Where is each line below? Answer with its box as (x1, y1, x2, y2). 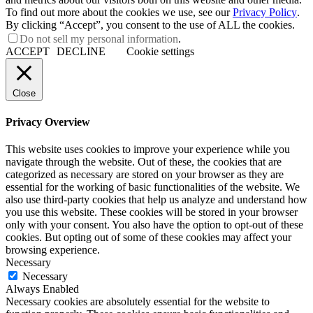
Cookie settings (126, 45, 194, 58)
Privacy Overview (6, 115, 90, 128)
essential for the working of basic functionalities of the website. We (6, 180, 300, 193)
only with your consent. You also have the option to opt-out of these (6, 218, 303, 231)
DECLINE (57, 45, 105, 58)
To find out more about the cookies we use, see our (6, 6, 233, 19)
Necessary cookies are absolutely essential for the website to (6, 295, 270, 307)
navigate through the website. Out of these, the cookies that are (6, 155, 282, 168)
